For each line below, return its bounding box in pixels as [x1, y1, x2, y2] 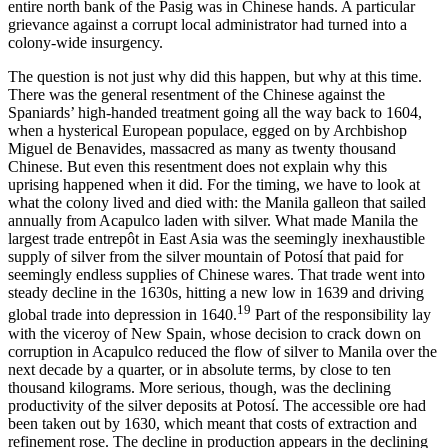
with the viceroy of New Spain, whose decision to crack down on [8, 324, 421, 342]
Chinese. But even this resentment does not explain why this [8, 158, 387, 176]
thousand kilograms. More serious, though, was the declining [8, 378, 391, 396]
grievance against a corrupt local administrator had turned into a [8, 16, 407, 34]
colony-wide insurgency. [8, 34, 163, 52]
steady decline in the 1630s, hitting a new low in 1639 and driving [8, 284, 424, 302]
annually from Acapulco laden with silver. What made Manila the [8, 212, 418, 230]
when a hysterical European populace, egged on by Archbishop [8, 122, 407, 140]
